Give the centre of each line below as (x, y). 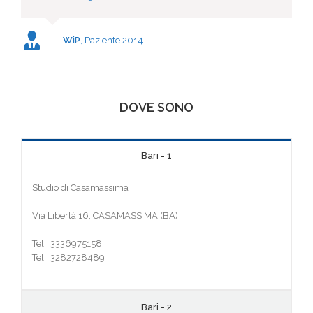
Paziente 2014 (114, 40)
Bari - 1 (156, 155)
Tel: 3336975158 (67, 243)
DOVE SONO (156, 107)
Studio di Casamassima (80, 188)
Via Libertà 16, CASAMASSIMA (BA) (105, 216)
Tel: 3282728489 (68, 257)
